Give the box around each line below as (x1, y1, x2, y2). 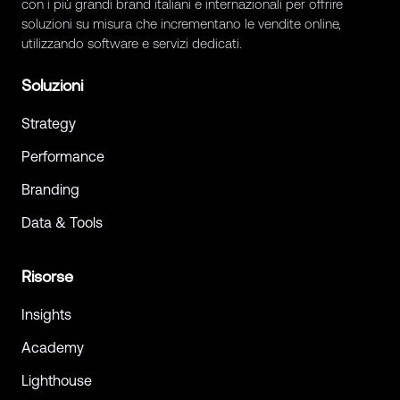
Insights (21, 306, 71, 323)
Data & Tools (21, 214, 103, 231)
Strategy (21, 115, 76, 132)
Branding (21, 181, 79, 198)
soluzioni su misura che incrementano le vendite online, (21, 16, 341, 32)
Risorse (21, 267, 73, 287)
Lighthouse (21, 372, 92, 389)
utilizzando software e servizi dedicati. (21, 36, 242, 52)
